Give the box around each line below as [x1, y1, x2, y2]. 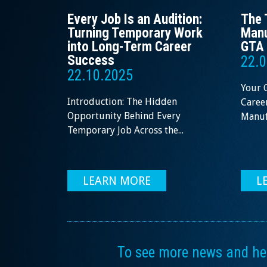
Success [67, 52, 114, 69]
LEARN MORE [83, 174, 151, 188]
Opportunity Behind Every [67, 110, 181, 122]
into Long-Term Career [67, 39, 192, 55]
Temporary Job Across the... [67, 125, 184, 136]
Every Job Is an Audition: [67, 11, 202, 28]
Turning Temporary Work [67, 25, 203, 42]
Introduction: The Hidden [67, 96, 177, 108]
